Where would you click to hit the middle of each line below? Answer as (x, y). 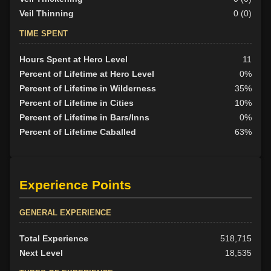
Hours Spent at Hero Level (73, 60)
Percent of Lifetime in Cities (77, 103)
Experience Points (75, 184)
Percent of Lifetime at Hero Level (87, 74)
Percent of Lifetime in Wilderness (88, 89)
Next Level (41, 253)
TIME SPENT (44, 34)
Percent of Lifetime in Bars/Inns (84, 118)
